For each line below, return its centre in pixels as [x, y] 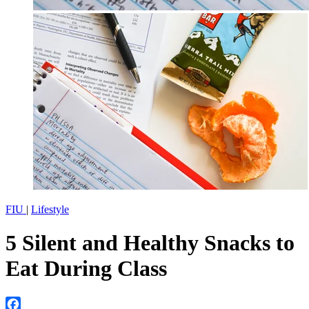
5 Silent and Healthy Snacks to [150, 243]
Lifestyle [50, 209]
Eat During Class [86, 269]
